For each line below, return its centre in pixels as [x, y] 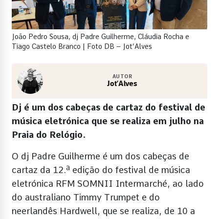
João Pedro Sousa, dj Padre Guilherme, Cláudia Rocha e [100, 36]
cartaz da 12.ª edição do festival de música [101, 170]
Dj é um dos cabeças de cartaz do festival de [109, 107]
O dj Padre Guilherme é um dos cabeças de [100, 156]
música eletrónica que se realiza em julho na [108, 121]
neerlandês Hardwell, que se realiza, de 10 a [103, 211]
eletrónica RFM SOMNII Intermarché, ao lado [108, 183]
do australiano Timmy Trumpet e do [86, 197]
